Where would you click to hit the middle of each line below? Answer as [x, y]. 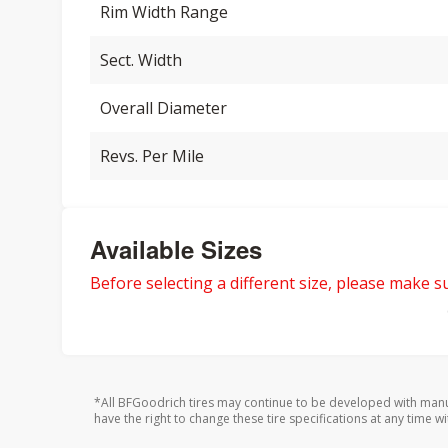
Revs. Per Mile [152, 156]
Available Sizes [176, 249]
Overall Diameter [163, 108]
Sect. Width [141, 60]
